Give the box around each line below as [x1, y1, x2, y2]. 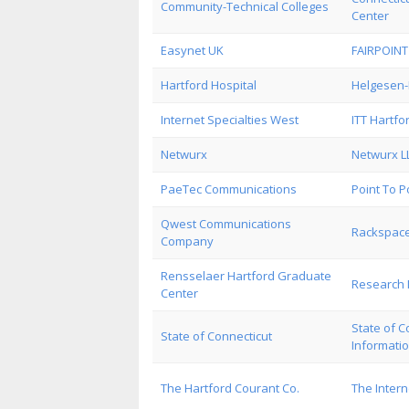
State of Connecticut [161, 328, 272, 344]
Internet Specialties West [161, 111, 299, 128]
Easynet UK [161, 42, 224, 58]
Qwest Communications [161, 215, 291, 232]
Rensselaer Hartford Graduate [161, 267, 331, 284]
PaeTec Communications [161, 181, 297, 197]
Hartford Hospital [161, 77, 257, 93]
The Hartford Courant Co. [161, 380, 299, 396]
